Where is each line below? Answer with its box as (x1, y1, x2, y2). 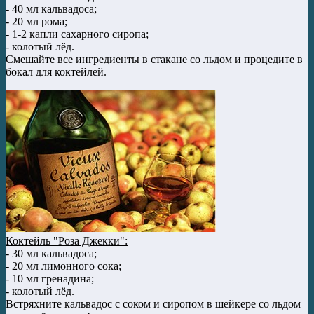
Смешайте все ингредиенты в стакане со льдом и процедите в (6, 53, 303, 66)
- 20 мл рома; (6, 15, 67, 28)
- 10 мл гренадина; (6, 273, 94, 285)
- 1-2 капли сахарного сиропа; (6, 28, 149, 41)
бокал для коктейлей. (6, 66, 107, 78)
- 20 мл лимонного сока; (6, 260, 121, 273)
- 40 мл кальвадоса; (6, 3, 97, 15)
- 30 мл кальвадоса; (6, 247, 97, 260)
